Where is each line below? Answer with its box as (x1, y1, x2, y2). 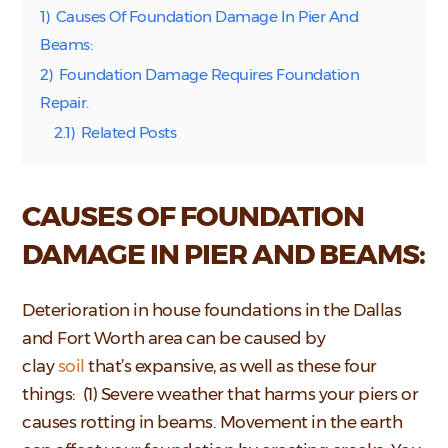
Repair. (40, 92, 89, 112)
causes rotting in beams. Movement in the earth (22, 412, 403, 433)
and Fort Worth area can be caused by (22, 328, 326, 349)
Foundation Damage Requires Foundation (58, 64, 360, 84)
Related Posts (80, 122, 177, 142)
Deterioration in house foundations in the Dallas (22, 300, 402, 321)
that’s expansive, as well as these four (84, 356, 377, 377)
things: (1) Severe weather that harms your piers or (22, 384, 419, 405)
